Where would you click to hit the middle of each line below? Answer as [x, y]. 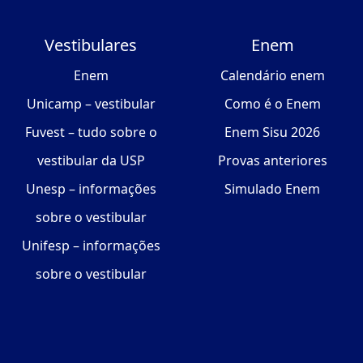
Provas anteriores [272, 161]
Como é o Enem [272, 104]
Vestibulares [91, 45]
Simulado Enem [272, 189]
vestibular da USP [91, 161]
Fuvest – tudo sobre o [91, 132]
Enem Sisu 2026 [272, 132]
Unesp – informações [91, 189]
